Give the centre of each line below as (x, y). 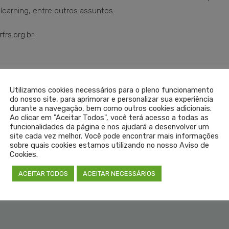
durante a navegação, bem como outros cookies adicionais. (111, 108)
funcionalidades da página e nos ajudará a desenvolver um (109, 127)
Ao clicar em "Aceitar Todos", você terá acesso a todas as (109, 118)
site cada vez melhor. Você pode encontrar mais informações (114, 136)
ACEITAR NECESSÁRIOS (119, 174)
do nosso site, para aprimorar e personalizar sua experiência (111, 99)
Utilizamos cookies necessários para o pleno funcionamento (112, 90)
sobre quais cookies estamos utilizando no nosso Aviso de (109, 145)
